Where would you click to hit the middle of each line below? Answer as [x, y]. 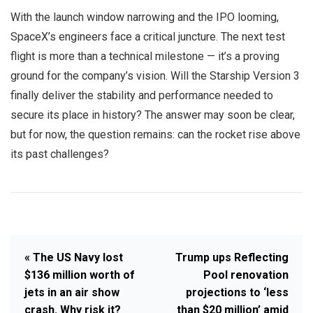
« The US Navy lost [74, 258]
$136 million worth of [80, 275]
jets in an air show [72, 293]
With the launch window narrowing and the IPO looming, [145, 17]
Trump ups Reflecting [232, 258]
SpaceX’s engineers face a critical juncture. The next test [148, 37]
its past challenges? [60, 154]
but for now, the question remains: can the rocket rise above [155, 135]
